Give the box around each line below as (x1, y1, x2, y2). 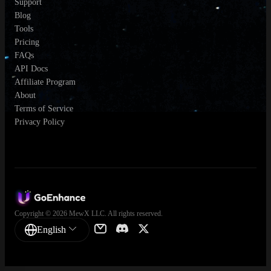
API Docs (15, 64, 48, 73)
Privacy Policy (15, 117, 65, 126)
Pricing (15, 37, 39, 47)
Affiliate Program (15, 77, 76, 87)
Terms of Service (15, 103, 73, 113)
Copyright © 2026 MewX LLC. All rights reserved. (15, 209, 163, 218)
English (37, 224, 66, 235)
